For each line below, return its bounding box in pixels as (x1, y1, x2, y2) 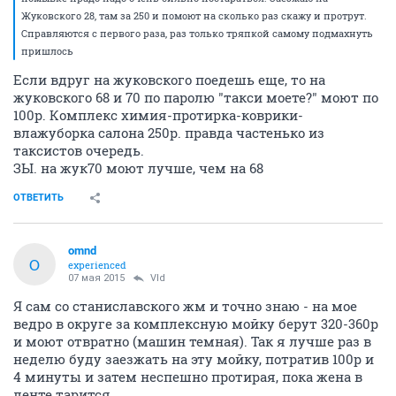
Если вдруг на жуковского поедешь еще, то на (13, 71, 325, 88)
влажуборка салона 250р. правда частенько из (13, 124, 324, 141)
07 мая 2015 (68, 272, 125, 284)
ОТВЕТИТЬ (13, 192, 64, 203)
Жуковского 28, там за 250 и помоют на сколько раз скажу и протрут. (21, 9, 367, 22)
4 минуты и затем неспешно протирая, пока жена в (13, 368, 362, 385)
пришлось (21, 44, 73, 57)
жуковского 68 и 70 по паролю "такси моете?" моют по (13, 88, 378, 106)
